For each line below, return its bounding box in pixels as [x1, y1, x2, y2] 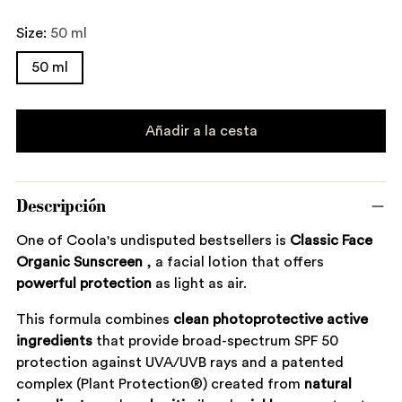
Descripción [16, 195, 106, 217]
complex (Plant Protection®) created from [16, 377, 304, 392]
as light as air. [152, 276, 247, 292]
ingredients [16, 334, 92, 349]
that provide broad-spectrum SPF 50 [92, 334, 338, 349]
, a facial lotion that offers [143, 255, 324, 270]
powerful [16, 276, 76, 292]
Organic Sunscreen [16, 255, 143, 270]
